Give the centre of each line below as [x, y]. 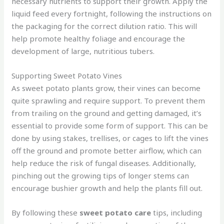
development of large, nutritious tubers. [83, 51]
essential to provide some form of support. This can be [110, 125]
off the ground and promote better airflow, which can [107, 150]
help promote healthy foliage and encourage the [98, 38]
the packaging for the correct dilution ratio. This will [104, 26]
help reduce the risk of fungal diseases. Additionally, [104, 163]
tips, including [177, 212]
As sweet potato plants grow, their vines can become [106, 88]
